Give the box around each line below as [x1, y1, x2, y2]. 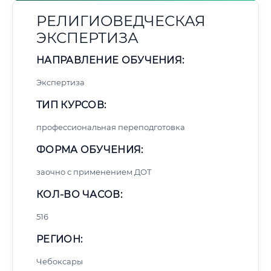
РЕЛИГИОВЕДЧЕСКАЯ [36, 12, 206, 30]
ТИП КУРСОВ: [36, 99, 106, 111]
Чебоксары [36, 256, 83, 266]
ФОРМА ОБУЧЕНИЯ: [36, 144, 143, 155]
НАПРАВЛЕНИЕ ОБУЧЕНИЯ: [36, 54, 184, 66]
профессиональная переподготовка [36, 122, 185, 132]
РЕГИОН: [36, 233, 83, 245]
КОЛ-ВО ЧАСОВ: [36, 189, 122, 200]
